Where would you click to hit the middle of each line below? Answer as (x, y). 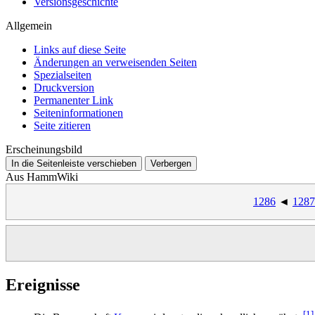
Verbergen (171, 163)
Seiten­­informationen (78, 112)
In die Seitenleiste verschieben (74, 163)
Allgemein (29, 25)
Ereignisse (43, 284)
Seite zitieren (62, 125)
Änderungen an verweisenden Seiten (115, 62)
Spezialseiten (63, 75)
